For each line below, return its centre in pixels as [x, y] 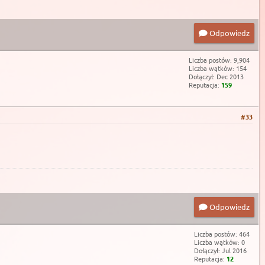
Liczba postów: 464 [222, 233]
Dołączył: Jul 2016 [220, 250]
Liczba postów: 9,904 [219, 60]
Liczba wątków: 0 [219, 242]
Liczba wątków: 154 [218, 68]
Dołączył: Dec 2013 [216, 77]
